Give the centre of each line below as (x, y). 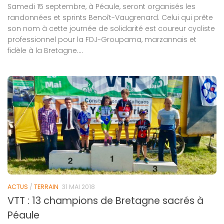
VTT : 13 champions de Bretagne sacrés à (105, 201)
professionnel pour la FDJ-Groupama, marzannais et (102, 39)
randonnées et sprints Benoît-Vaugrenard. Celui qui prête (110, 17)
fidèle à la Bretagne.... (45, 50)
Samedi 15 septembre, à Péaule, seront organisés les (101, 6)
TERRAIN (46, 186)
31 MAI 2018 (78, 186)
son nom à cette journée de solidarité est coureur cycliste (111, 28)
